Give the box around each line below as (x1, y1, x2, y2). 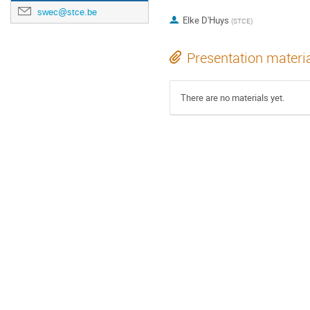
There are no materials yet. (181, 91, 284, 104)
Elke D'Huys (182, 14, 229, 27)
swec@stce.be (37, 6, 97, 18)
